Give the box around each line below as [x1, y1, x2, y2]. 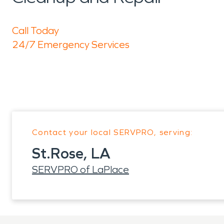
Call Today [12, 24, 59, 36]
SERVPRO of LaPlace [32, 163, 129, 175]
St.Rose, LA [32, 144, 110, 162]
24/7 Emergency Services [12, 38, 129, 50]
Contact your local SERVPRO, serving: [32, 127, 193, 137]
